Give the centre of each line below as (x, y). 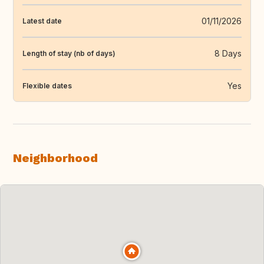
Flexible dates (47, 85)
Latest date (42, 21)
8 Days (228, 54)
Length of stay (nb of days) (69, 53)
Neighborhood (55, 158)
